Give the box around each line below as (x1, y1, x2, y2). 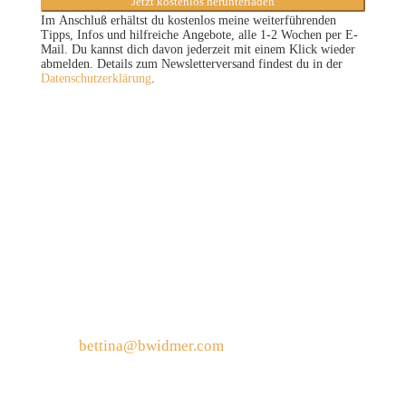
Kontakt (40, 234, 106, 254)
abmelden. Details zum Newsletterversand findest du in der (40, 57, 343, 71)
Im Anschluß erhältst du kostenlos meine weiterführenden (40, 14, 336, 27)
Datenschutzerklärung (40, 72, 151, 85)
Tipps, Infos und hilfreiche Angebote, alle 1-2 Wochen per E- (40, 28, 358, 42)
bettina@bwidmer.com (78, 337, 224, 354)
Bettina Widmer (40, 296, 149, 314)
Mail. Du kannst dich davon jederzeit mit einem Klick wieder (40, 43, 355, 56)
